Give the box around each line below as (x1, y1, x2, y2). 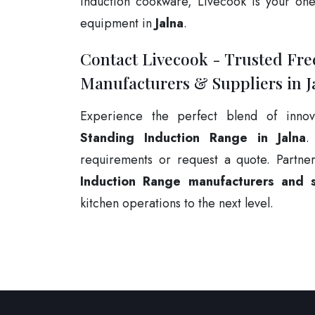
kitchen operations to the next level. (80, 193, 274, 212)
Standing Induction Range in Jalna (80, 128, 307, 147)
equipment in (80, 13, 155, 32)
